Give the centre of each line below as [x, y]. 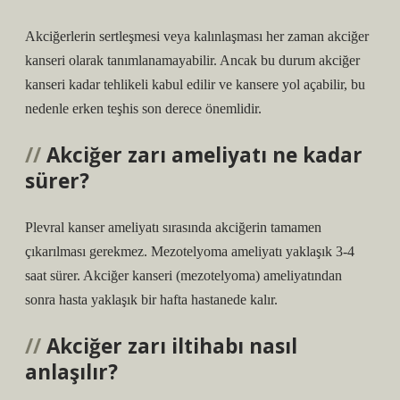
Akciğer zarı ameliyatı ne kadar [204, 155]
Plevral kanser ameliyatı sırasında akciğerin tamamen [173, 227]
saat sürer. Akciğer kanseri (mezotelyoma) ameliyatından [183, 275]
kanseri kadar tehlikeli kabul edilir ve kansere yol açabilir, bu [195, 84]
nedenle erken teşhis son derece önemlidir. [143, 108]
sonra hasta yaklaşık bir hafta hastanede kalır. [151, 300]
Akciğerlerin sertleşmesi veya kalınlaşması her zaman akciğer [197, 36]
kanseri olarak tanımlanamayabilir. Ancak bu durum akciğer [192, 60]
